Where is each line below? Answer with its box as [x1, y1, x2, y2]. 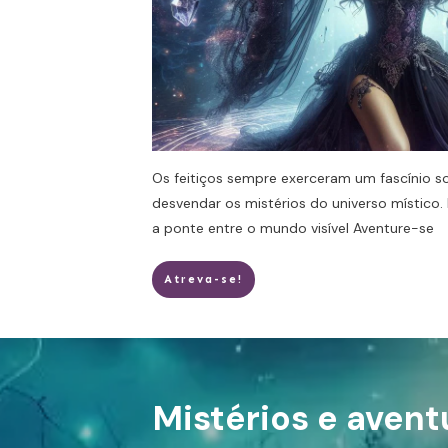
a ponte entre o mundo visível [152, 219, 353, 238]
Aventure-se [353, 219, 434, 238]
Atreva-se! [164, 273, 243, 287]
